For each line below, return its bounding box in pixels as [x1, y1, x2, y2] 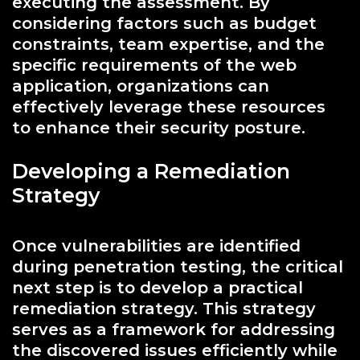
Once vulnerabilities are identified [12, 235, 301, 256]
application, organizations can [12, 76, 269, 96]
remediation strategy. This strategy [12, 298, 316, 318]
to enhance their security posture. [12, 117, 305, 137]
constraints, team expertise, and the [12, 34, 325, 54]
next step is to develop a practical [12, 277, 303, 297]
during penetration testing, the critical [12, 256, 343, 276]
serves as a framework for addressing [12, 319, 335, 339]
